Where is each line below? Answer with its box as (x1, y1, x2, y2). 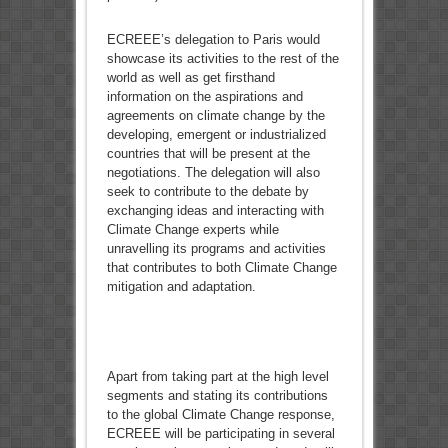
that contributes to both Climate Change (106, 260, 337, 276)
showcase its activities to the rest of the (106, 51, 339, 67)
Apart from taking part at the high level (106, 369, 329, 385)
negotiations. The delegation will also (106, 165, 320, 181)
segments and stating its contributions (106, 388, 328, 404)
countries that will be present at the (106, 146, 310, 162)
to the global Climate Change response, (106, 407, 335, 423)
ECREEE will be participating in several (106, 426, 335, 442)
